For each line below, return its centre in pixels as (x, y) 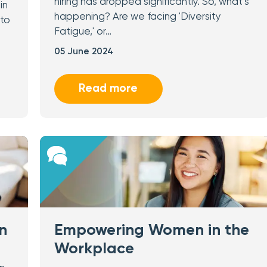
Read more (108, 89)
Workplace (94, 249)
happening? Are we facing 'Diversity (137, 17)
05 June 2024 (83, 52)
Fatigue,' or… (83, 32)
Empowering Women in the (151, 231)
